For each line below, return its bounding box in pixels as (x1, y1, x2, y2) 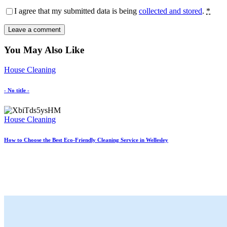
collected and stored (139, 7, 202, 16)
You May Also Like (4, 44, 84, 55)
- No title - (4, 87, 29, 93)
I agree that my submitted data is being (14, 7, 139, 16)
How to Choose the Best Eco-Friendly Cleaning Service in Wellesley (4, 136, 168, 143)
